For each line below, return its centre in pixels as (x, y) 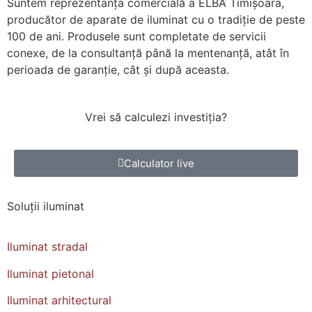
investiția (198, 117)
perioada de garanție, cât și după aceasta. (118, 70)
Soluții (23, 206)
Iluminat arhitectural (59, 300)
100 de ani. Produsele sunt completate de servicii (136, 36)
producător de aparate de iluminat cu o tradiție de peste (156, 19)
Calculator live (159, 163)
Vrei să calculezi (130, 117)
